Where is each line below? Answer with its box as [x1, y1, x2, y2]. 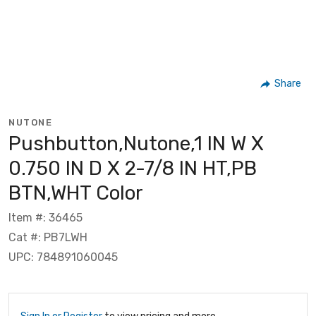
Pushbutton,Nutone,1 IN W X [8, 131, 264, 155]
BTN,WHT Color [8, 181, 143, 205]
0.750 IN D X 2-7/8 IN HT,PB [8, 156, 257, 180]
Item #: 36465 [8, 210, 83, 224]
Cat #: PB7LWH [8, 230, 87, 244]
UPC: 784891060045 [8, 250, 118, 264]
